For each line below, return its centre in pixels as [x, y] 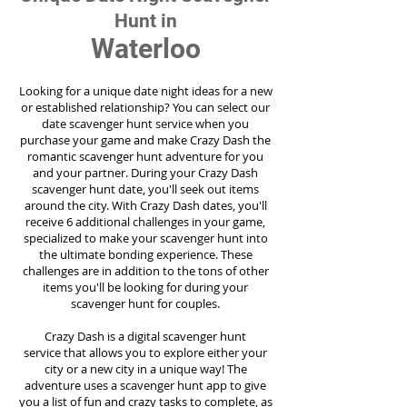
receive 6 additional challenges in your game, [145, 222]
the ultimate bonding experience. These [145, 254]
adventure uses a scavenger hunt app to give [145, 385]
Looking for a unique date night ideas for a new [145, 91]
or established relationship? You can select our [145, 107]
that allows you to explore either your [165, 352]
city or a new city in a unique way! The [145, 369]
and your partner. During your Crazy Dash [145, 173]
